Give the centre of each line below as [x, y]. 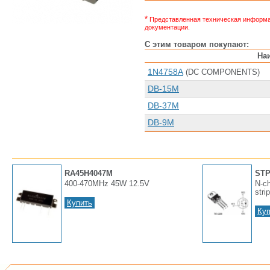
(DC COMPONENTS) [221, 72]
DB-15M [163, 89]
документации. [167, 27]
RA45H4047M [89, 174]
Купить [80, 203]
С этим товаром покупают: [197, 45]
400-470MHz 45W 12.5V [107, 184]
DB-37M [163, 106]
